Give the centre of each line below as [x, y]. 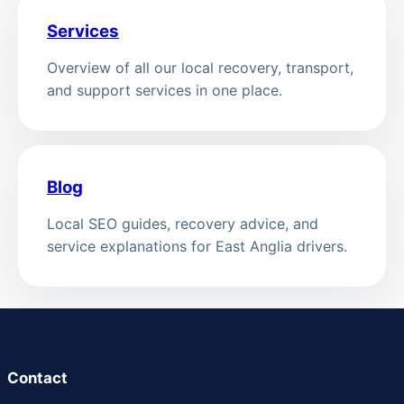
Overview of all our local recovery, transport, [200, 67]
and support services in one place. [165, 90]
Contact [37, 377]
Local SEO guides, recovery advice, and [183, 223]
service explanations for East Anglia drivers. [197, 246]
